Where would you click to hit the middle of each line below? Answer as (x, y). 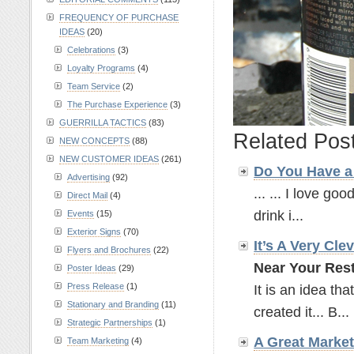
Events (81, 213)
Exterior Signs (94, 232)
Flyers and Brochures (109, 250)
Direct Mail (87, 195)
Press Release (96, 286)
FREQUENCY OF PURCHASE (119, 17)
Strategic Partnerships (110, 322)
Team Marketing (98, 341)
